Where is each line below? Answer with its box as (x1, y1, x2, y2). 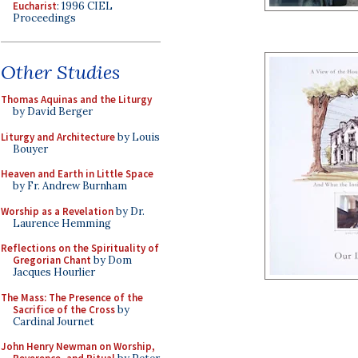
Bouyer (13, 141, 48, 156)
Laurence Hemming (13, 216, 111, 230)
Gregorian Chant (13, 253, 91, 267)
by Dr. (113, 204, 145, 218)
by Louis (115, 129, 160, 144)
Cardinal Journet (13, 314, 94, 328)
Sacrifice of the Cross (13, 302, 115, 316)
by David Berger (13, 105, 93, 118)
